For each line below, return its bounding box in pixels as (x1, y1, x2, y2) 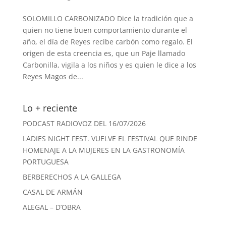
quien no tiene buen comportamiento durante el (22, 25, 187, 35)
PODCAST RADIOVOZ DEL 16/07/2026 (22, 119, 146, 128)
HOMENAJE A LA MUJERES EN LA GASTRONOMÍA (22, 145, 185, 155)
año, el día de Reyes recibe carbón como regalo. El (22, 37, 193, 46)
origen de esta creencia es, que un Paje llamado (22, 48, 185, 58)
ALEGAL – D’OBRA (22, 202, 81, 212)
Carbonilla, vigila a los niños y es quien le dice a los (22, 60, 196, 70)
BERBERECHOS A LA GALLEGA (22, 172, 121, 182)
